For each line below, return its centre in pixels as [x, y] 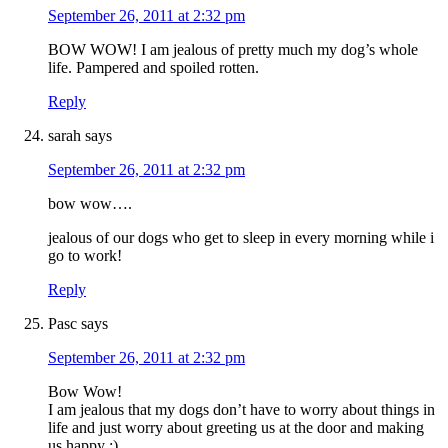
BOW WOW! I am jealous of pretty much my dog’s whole [233, 50]
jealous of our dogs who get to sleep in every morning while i [241, 238]
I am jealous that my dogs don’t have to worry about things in [241, 410]
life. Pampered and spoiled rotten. [153, 68]
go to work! [85, 256]
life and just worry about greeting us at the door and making [236, 428]
